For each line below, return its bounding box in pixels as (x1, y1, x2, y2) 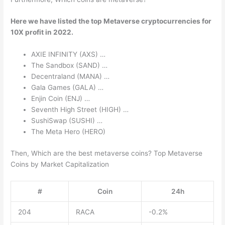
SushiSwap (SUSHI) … (31, 117, 103, 125)
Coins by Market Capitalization (11, 160, 109, 168)
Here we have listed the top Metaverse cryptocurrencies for (11, 17, 212, 26)
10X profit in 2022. (11, 28, 74, 37)
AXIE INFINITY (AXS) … (31, 50, 106, 59)
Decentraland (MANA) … (31, 72, 110, 81)
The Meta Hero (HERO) (31, 128, 106, 136)
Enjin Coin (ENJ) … (31, 94, 90, 103)
